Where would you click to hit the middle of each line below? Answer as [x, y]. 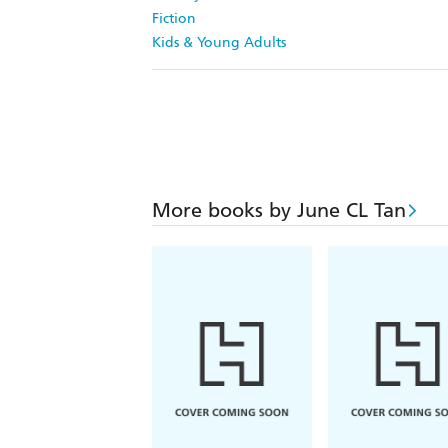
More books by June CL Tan [279, 210]
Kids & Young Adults [219, 43]
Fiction [174, 19]
